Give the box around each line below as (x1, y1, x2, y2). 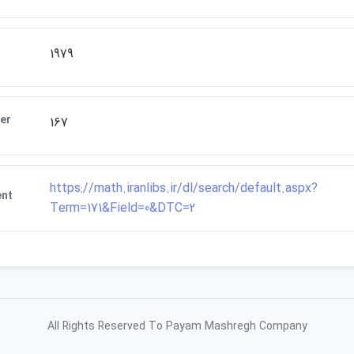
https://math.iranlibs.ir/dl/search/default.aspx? (49, 179, 318, 198)
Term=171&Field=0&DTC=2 (49, 198, 195, 218)
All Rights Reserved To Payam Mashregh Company (47, 318, 307, 335)
